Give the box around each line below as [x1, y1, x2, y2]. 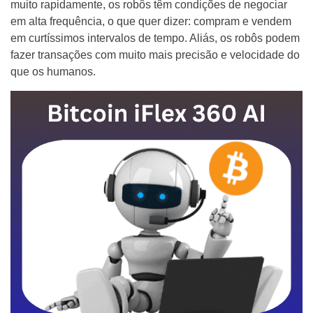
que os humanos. [10, 66, 96, 78]
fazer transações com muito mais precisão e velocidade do [10, 49, 300, 61]
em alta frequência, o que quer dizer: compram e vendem [10, 15, 291, 27]
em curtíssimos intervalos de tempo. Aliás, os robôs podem [10, 32, 300, 44]
